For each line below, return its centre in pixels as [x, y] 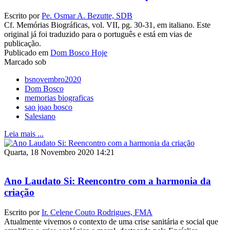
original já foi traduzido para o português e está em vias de [98, 34]
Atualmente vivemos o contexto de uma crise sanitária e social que [111, 221]
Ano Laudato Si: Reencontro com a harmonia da [108, 181]
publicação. [27, 43]
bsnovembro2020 [53, 79]
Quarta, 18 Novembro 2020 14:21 [59, 152]
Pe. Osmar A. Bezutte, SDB [87, 15]
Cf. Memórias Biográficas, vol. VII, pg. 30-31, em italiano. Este [107, 25]
